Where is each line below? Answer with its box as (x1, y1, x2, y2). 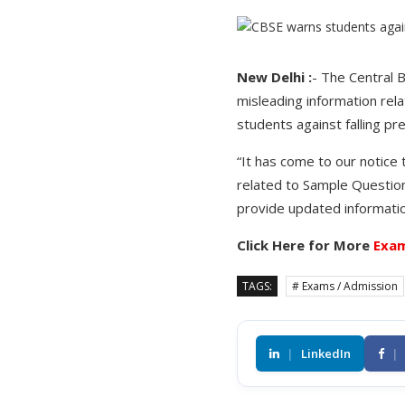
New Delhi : (237, 68, 312, 87)
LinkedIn (301, 345, 351, 363)
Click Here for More (237, 236, 373, 255)
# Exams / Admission (292, 278, 398, 295)
